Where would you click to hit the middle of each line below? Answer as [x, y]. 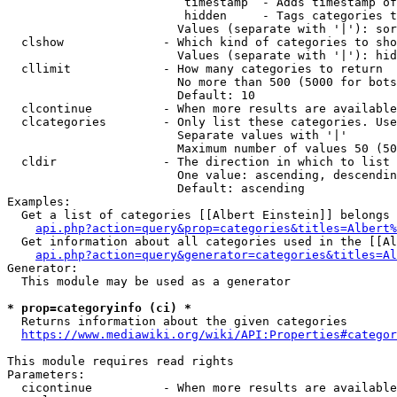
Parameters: [46, 374]
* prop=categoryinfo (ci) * [99, 308]
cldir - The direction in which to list [198, 162]
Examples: [39, 202]
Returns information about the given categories [177, 321]
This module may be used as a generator [149, 281]
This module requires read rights [121, 361]
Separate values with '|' [177, 135]
